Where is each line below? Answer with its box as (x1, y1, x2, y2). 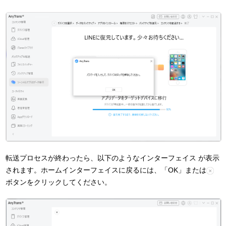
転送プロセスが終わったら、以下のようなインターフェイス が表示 (6, 154, 220, 162)
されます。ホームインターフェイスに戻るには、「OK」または (6, 166, 207, 175)
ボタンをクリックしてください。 (6, 178, 112, 187)
